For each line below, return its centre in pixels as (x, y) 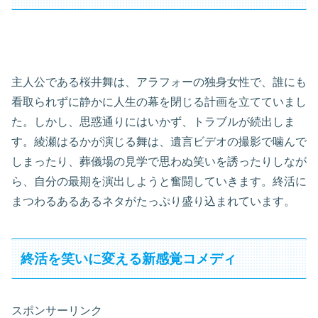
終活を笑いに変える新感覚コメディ (129, 258)
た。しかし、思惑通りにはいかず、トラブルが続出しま (153, 121)
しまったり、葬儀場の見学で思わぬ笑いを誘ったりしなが (159, 161)
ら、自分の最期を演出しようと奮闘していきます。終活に (159, 181)
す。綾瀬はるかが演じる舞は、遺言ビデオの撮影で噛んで (159, 141)
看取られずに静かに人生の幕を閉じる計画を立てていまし (159, 102)
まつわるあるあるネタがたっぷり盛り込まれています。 (153, 201)
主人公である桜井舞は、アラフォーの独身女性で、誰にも (159, 82)
